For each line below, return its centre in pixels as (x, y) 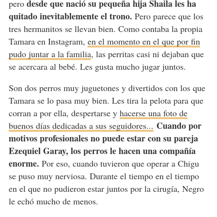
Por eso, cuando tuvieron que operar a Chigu (119, 163)
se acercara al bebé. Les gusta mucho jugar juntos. (97, 66)
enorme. (24, 163)
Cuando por (179, 125)
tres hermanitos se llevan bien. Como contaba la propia (105, 28)
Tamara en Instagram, (48, 41)
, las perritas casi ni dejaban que (147, 54)
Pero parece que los (168, 16)
